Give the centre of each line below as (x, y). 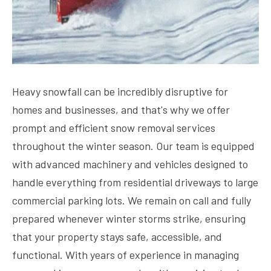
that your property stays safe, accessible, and (117, 237)
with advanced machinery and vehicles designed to (130, 164)
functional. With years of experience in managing (126, 255)
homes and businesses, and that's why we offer (121, 109)
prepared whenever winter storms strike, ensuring (129, 218)
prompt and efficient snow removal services (114, 128)
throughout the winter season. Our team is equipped (133, 146)
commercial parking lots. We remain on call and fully (132, 200)
